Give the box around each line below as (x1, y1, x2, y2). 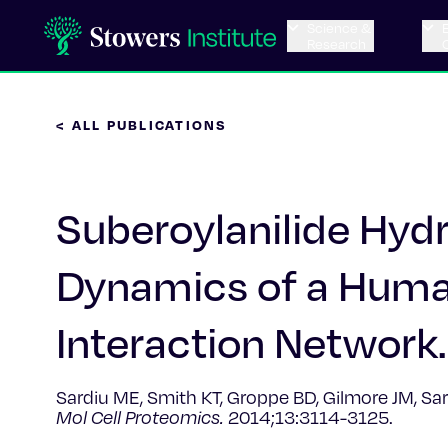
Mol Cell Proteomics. (56, 406, 224, 428)
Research (307, 34, 366, 52)
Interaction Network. (56, 316, 446, 368)
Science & (307, 18, 374, 36)
